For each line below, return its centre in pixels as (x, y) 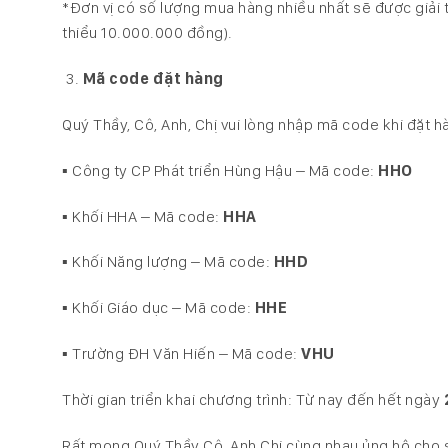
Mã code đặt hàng (153, 79)
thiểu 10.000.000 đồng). (147, 33)
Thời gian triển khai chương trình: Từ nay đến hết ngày (253, 399)
